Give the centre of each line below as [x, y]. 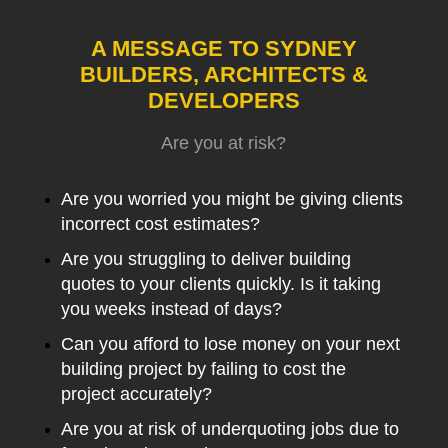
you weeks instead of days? [171, 309]
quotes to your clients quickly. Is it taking [220, 284]
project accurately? [136, 394]
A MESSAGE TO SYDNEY [223, 48]
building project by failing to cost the [203, 369]
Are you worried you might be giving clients [231, 199]
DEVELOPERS [223, 100]
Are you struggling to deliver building [205, 259]
